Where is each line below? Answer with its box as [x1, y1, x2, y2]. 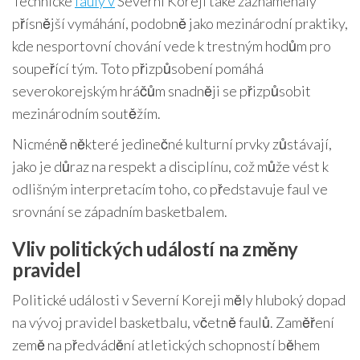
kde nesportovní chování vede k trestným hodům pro [12, 37, 331, 55]
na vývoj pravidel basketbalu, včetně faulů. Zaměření [12, 313, 334, 332]
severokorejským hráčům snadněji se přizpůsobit [12, 82, 311, 100]
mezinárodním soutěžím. [12, 104, 161, 123]
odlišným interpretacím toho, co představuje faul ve [12, 180, 328, 198]
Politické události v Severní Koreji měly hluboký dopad [12, 291, 346, 309]
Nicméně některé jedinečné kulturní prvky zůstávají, [12, 135, 332, 153]
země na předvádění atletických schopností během [12, 336, 320, 354]
